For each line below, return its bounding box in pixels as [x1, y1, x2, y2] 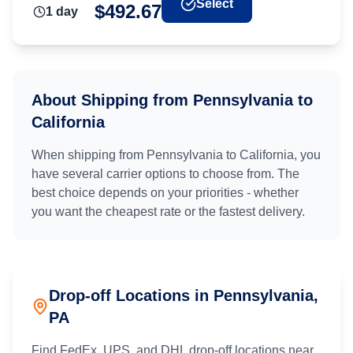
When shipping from [32, 148, 147, 162]
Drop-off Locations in [49, 287, 214, 304]
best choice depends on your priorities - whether [32, 186, 299, 199]
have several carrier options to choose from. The [32, 167, 299, 180]
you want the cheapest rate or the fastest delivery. [32, 205, 305, 218]
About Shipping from [32, 91, 193, 109]
